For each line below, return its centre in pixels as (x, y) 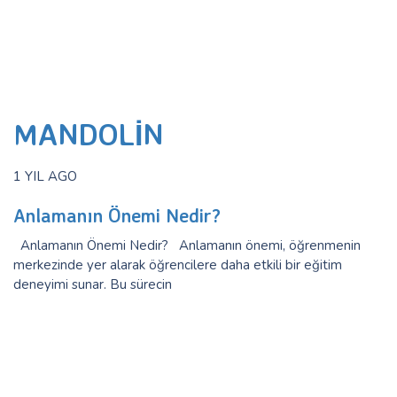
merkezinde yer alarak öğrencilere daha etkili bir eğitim (178, 265)
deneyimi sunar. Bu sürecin (93, 284)
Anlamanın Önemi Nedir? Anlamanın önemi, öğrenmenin (187, 245)
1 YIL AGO (45, 176)
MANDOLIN (89, 133)
